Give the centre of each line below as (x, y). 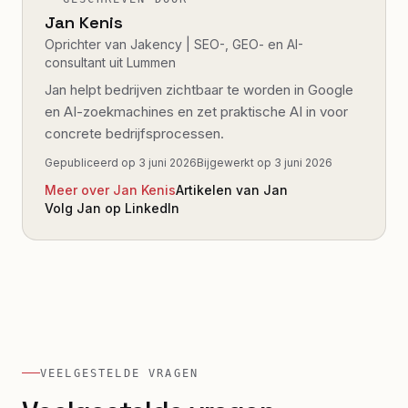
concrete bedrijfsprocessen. (134, 133)
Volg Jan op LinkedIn (112, 208)
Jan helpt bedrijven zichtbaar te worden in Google (199, 90)
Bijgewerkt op (235, 163)
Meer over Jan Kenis (110, 190)
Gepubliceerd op (92, 163)
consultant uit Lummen (110, 62)
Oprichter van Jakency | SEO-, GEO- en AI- (174, 44)
